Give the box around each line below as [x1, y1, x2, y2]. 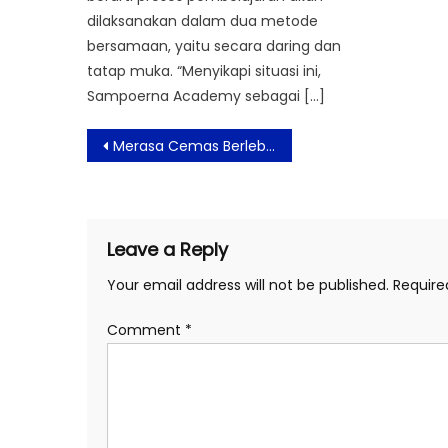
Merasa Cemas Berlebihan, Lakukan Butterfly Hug [113, 135, 266, 156]
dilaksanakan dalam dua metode [87, 10, 319, 31]
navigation [86, 151, 247, 194]
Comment [107, 319, 185, 340]
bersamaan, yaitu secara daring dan [87, 35, 342, 56]
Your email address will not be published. [107, 274, 389, 295]
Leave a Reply [107, 236, 228, 262]
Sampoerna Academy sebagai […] [87, 85, 326, 106]
